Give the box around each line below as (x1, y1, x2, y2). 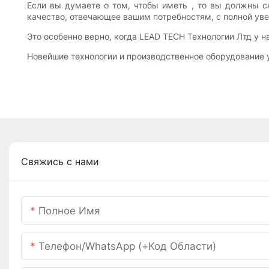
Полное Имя (38, 205, 100, 217)
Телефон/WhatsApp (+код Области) (38, 240, 216, 253)
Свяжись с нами (21, 156, 99, 168)
